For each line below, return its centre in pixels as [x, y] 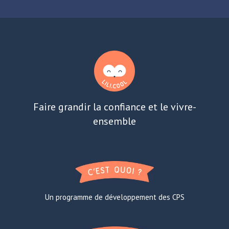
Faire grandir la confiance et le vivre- [114, 107]
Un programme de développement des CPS [114, 197]
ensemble [114, 121]
